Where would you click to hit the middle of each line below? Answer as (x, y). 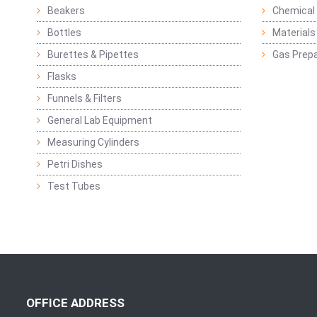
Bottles (64, 33)
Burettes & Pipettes (93, 55)
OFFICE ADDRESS (75, 303)
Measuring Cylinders (93, 143)
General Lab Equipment (100, 121)
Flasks (62, 77)
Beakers (66, 11)
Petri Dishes (75, 165)
